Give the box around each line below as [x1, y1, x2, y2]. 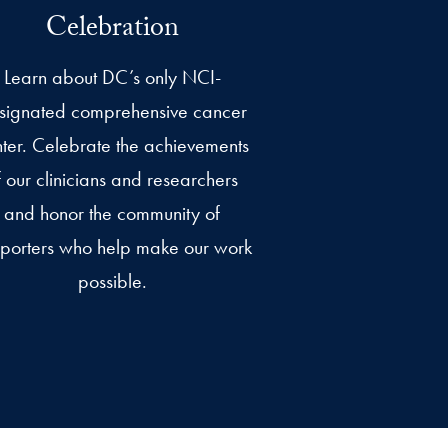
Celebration [45, 7, 179, 56]
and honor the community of [4, 200, 220, 227]
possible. [77, 268, 147, 295]
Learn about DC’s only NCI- [3, 64, 221, 91]
